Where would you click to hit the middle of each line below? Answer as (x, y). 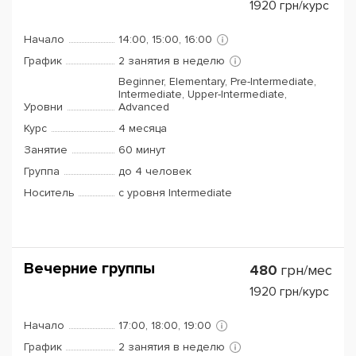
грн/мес (306, 270)
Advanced (144, 107)
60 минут (142, 150)
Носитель (49, 193)
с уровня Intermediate (175, 193)
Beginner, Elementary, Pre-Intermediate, (217, 81)
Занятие (46, 150)
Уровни (43, 107)
